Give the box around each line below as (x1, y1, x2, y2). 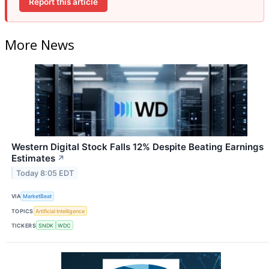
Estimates (11, 152, 55, 164)
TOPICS (11, 207, 34, 214)
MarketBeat (23, 193, 52, 200)
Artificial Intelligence (35, 207, 85, 214)
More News (5, 35, 74, 53)
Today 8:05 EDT (16, 168, 74, 178)
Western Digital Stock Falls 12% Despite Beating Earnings (11, 141, 264, 153)
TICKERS (11, 222, 37, 229)
